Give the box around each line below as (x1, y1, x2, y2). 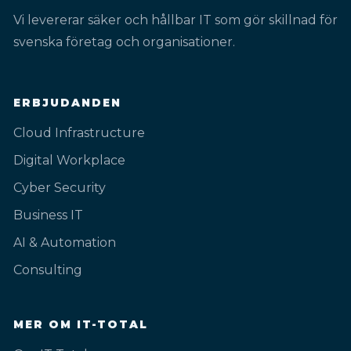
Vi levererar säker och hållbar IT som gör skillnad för (13, 12, 338, 27)
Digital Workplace (13, 152, 125, 168)
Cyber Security (13, 179, 106, 195)
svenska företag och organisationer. (13, 34, 235, 49)
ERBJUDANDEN (13, 96, 121, 109)
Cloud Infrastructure (13, 125, 145, 140)
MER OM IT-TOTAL (13, 317, 148, 331)
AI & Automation (13, 234, 116, 250)
